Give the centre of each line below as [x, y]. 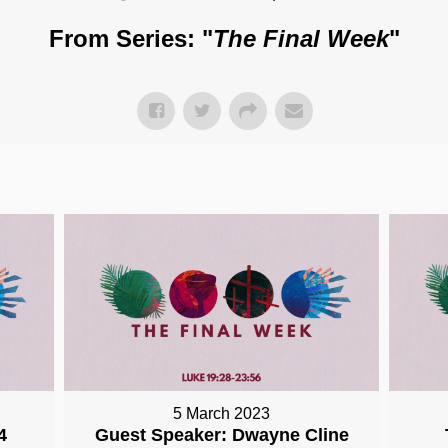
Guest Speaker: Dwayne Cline [221, 435]
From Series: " [130, 38]
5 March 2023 [222, 414]
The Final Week [300, 38]
